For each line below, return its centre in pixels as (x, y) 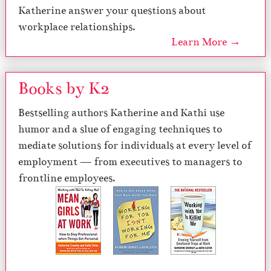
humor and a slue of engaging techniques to (120, 129)
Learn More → (206, 42)
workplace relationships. (77, 27)
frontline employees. (67, 178)
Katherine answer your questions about (112, 10)
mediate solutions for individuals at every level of (135, 145)
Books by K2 (64, 88)
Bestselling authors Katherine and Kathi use (121, 113)
